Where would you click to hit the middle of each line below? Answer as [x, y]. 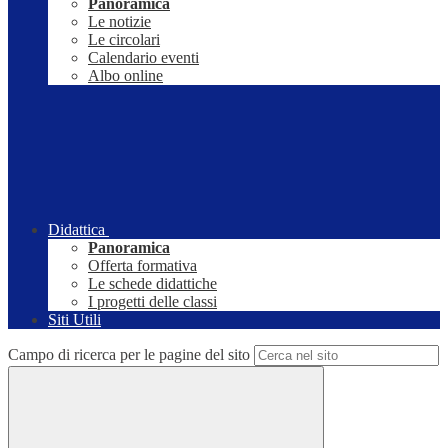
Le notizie [119, 22]
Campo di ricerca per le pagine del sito [129, 355]
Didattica [76, 230]
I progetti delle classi [152, 302]
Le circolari [124, 40]
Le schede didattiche [152, 284]
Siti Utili [74, 320]
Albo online [125, 76]
